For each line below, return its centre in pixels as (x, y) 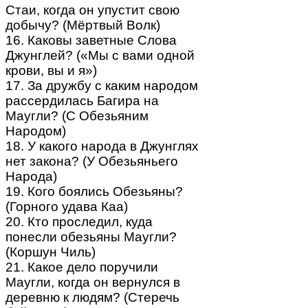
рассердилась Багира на (82, 100)
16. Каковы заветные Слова (91, 40)
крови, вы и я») (51, 70)
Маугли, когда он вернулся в (93, 282)
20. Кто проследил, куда (79, 221)
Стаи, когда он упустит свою (92, 10)
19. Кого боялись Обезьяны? (94, 191)
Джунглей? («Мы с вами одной (100, 55)
